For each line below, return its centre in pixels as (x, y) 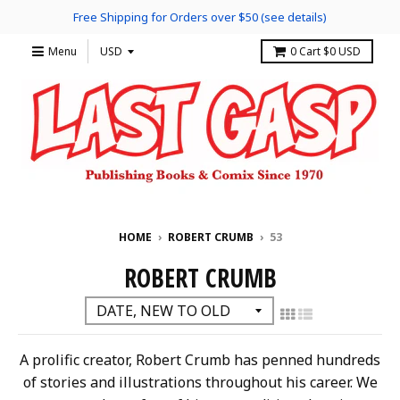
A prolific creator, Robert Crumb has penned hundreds (200, 360)
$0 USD (342, 51)
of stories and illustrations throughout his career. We (200, 382)
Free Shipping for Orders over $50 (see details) (200, 17)
